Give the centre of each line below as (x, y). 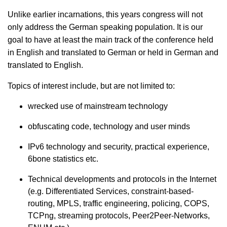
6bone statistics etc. (63, 159)
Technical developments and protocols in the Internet (122, 179)
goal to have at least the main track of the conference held (110, 40)
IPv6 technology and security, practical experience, (119, 147)
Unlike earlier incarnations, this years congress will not (105, 15)
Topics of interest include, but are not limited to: (91, 86)
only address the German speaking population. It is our (105, 27)
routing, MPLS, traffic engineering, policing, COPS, (119, 204)
